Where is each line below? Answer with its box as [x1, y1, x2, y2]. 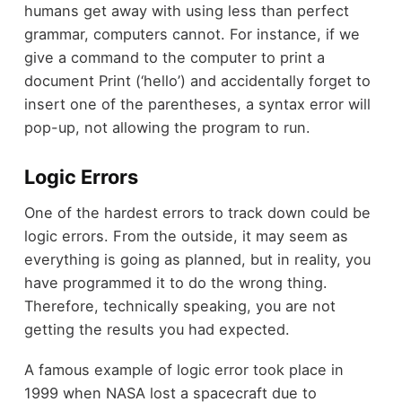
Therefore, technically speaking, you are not [23, 297, 336, 316]
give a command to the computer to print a [23, 48, 325, 66]
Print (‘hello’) [98, 71, 186, 90]
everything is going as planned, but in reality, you [23, 250, 371, 269]
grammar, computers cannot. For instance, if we [23, 24, 360, 43]
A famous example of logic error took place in [23, 360, 344, 379]
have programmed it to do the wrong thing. [23, 274, 328, 293]
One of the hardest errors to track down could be [23, 204, 371, 223]
